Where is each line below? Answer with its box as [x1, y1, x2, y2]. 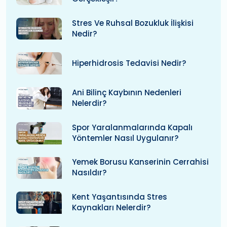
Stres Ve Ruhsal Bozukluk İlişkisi [72, 17, 194, 28]
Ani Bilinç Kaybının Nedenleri [72, 87, 181, 98]
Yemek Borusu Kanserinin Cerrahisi [72, 157, 209, 168]
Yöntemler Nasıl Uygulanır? [72, 132, 178, 143]
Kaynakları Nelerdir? [72, 202, 150, 213]
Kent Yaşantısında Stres [72, 192, 167, 203]
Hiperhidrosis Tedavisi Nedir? [72, 57, 186, 68]
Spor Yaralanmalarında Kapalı [72, 122, 193, 133]
